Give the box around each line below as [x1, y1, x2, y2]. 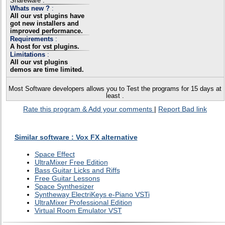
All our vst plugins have [10, 12, 84, 20]
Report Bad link [158, 105, 207, 113]
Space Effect [34, 150, 75, 159]
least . [106, 92, 124, 99]
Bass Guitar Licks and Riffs [34, 166, 120, 175]
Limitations [10, 51, 47, 58]
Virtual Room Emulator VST [34, 206, 122, 215]
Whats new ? [10, 5, 52, 12]
